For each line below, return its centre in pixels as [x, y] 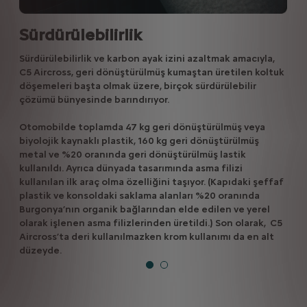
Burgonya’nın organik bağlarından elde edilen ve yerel [144, 209]
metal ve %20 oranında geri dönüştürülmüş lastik [132, 154]
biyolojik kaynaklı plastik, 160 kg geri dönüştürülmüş [139, 140]
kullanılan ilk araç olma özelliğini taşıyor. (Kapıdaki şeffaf [151, 182]
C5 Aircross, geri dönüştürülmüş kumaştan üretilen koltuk [151, 72]
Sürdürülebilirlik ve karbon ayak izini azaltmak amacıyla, [147, 58]
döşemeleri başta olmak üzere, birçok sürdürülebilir [137, 86]
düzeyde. [40, 250]
